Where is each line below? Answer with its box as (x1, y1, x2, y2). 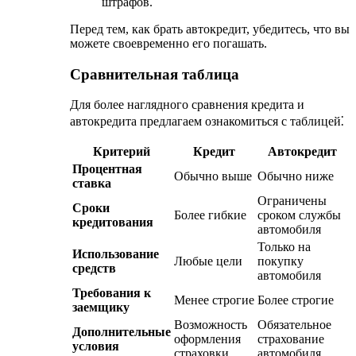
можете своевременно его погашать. (70, 36, 267, 50)
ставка (72, 176, 111, 191)
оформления (174, 332, 241, 346)
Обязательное (257, 318, 331, 332)
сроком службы (257, 208, 341, 222)
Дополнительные (72, 325, 171, 339)
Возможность (174, 318, 247, 332)
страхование (257, 332, 324, 346)
